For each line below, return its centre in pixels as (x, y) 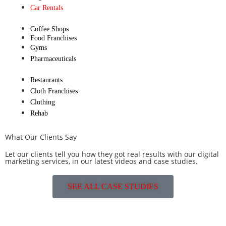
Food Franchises (53, 38)
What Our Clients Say (41, 137)
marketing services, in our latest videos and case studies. (101, 161)
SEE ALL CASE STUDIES (113, 186)
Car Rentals (47, 8)
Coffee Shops (49, 29)
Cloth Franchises (54, 91)
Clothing (43, 102)
